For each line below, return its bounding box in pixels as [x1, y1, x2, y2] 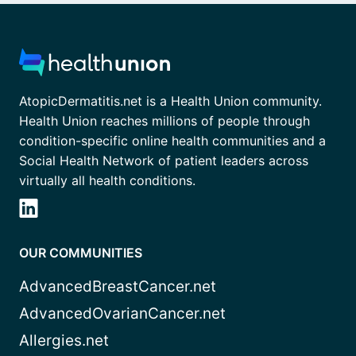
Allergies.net [19, 331, 109, 350]
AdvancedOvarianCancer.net [19, 304, 226, 323]
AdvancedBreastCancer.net [19, 277, 216, 296]
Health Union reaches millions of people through [19, 113, 310, 130]
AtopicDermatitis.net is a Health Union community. [19, 93, 322, 110]
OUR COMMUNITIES [19, 245, 142, 261]
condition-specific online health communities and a [19, 133, 326, 149]
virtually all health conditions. [19, 172, 195, 189]
